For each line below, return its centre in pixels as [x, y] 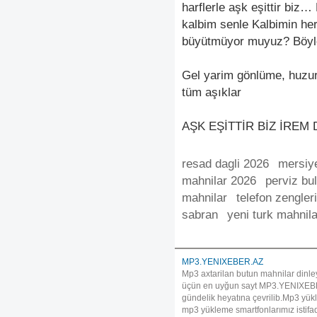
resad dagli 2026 [225, 164]
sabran [200, 215]
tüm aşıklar [212, 92]
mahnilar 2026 [219, 181]
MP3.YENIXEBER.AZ [223, 262]
